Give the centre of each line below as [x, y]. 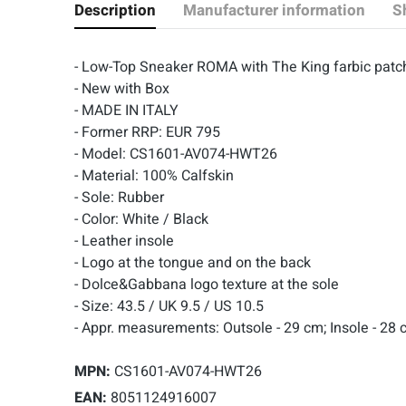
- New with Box [122, 89]
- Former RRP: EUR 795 [147, 132]
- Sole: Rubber [119, 198]
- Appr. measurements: [149, 328]
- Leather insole [124, 241]
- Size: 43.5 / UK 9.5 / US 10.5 [169, 306]
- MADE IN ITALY [126, 111]
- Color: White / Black [141, 219]
